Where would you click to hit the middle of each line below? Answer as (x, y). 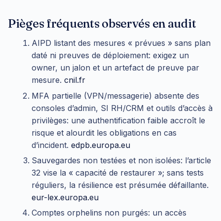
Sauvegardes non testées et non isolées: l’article (121, 160)
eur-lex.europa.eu (65, 197)
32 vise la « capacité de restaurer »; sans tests (118, 173)
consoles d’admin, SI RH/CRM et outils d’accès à (122, 108)
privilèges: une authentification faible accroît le (118, 120)
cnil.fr (75, 80)
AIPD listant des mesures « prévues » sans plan (121, 43)
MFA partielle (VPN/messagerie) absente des (115, 95)
